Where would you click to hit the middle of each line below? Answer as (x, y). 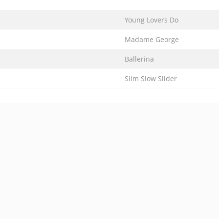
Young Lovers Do (152, 20)
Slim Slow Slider (151, 78)
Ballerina (139, 59)
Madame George (152, 39)
